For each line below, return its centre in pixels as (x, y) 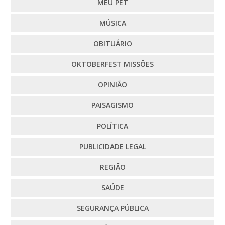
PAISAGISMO (113, 105)
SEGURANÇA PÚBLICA (113, 208)
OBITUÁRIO (113, 43)
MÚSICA (113, 23)
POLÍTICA (113, 126)
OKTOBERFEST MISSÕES (113, 64)
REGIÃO (113, 167)
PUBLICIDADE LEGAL (113, 146)
